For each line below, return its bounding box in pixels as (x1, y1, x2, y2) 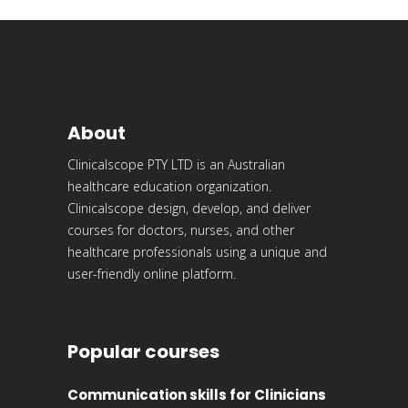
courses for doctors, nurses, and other (67, 220, 294, 239)
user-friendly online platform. (67, 264, 236, 282)
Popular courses (67, 338, 219, 364)
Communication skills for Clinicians (67, 384, 326, 404)
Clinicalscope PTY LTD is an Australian (67, 155, 285, 173)
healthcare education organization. (67, 177, 271, 195)
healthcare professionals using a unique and (67, 242, 327, 260)
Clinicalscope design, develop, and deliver (67, 199, 311, 217)
